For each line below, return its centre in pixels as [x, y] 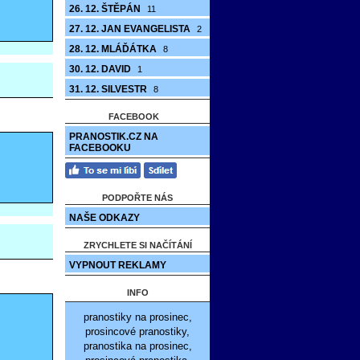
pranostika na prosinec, [137, 346]
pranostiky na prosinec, [137, 317]
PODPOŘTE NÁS [137, 198]
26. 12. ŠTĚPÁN [106, 9]
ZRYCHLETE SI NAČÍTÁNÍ [137, 245]
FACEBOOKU [100, 148]
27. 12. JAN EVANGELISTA [131, 29]
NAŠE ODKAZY [104, 218]
